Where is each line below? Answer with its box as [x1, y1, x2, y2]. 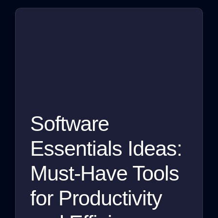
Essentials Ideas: [30, 137, 182, 161]
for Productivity [30, 186, 163, 210]
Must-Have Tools [30, 162, 180, 185]
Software [30, 112, 109, 136]
